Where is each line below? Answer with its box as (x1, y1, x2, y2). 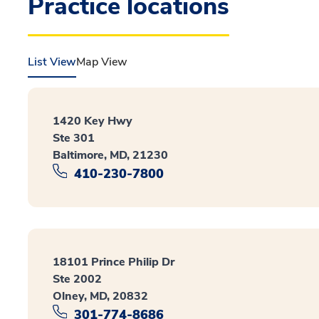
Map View (76, 54, 127, 70)
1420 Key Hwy (53, 113, 132, 129)
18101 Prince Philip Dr (53, 253, 174, 270)
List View (28, 54, 76, 70)
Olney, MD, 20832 (53, 288, 148, 304)
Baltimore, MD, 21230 (53, 147, 168, 163)
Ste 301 (53, 130, 95, 146)
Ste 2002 (53, 271, 102, 287)
